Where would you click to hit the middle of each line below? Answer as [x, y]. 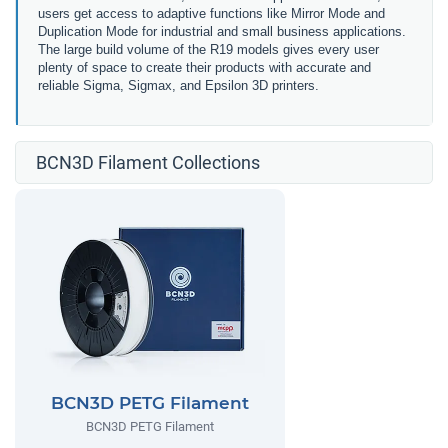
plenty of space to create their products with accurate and [204, 67]
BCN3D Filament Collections [148, 162]
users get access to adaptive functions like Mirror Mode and [211, 13]
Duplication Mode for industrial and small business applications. [222, 31]
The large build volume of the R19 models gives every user [208, 49]
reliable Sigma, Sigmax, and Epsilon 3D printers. [178, 85]
